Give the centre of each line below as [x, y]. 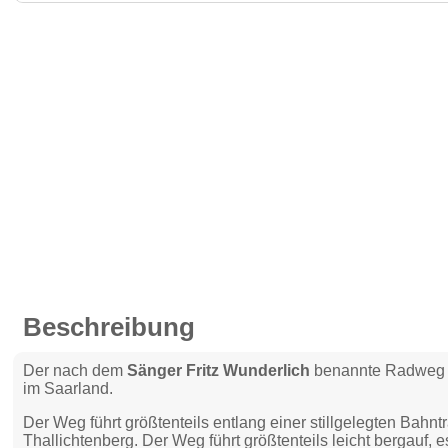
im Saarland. [68, 388]
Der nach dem [75, 370]
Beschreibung [109, 327]
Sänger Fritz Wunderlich [219, 370]
